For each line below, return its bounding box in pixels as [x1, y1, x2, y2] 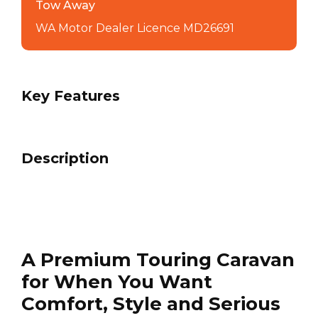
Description [21, 150, 109, 168]
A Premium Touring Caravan [21, 248, 295, 272]
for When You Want [21, 270, 212, 294]
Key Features [21, 87, 120, 105]
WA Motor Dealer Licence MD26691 [35, 21, 234, 35]
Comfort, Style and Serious [21, 292, 280, 316]
